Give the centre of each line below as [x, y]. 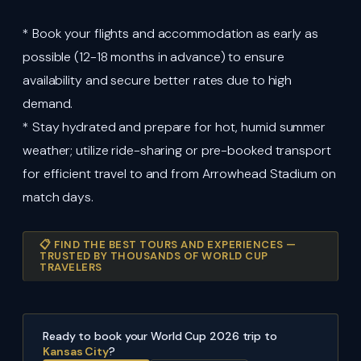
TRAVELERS [71, 268]
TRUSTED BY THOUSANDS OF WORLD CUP [154, 256]
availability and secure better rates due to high [158, 80]
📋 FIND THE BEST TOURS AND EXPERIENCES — [168, 245]
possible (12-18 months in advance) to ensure [154, 56]
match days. [58, 197]
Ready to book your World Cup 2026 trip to [160, 336]
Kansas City [76, 351]
